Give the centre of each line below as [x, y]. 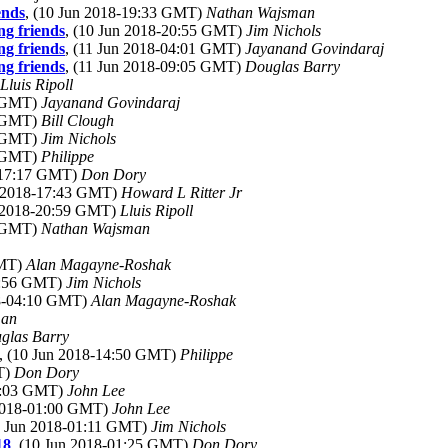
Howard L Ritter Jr [181, 192]
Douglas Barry [292, 66]
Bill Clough [77, 120]
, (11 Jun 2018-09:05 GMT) [155, 66]
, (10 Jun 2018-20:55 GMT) [155, 30]
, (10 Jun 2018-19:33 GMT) [115, 12]
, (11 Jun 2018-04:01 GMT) [155, 48]
